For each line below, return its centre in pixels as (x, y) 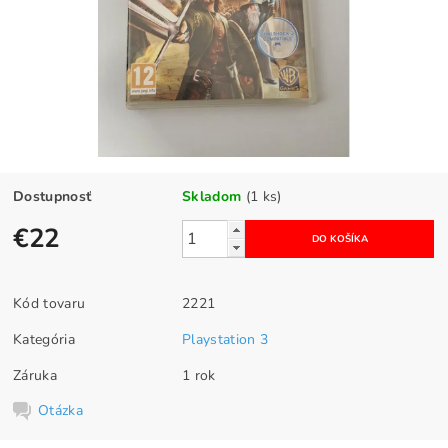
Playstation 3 (225, 340)
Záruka (35, 376)
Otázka (61, 411)
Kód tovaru (49, 304)
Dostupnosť (52, 197)
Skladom (212, 197)
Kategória (44, 340)
